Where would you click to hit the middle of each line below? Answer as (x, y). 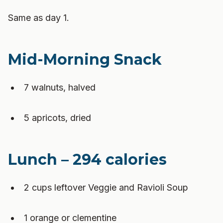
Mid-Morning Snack (85, 59)
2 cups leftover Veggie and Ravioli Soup (106, 187)
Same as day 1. (39, 18)
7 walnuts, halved (60, 87)
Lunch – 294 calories (87, 160)
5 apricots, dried (57, 118)
